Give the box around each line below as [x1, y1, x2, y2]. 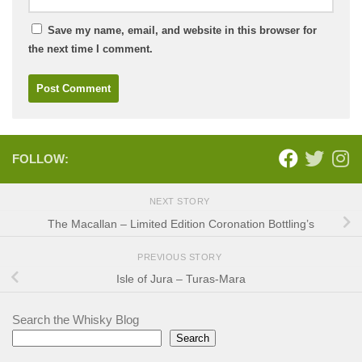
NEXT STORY [149, 196, 213, 207]
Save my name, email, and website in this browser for [48, 23, 317, 36]
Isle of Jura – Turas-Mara [116, 272, 246, 286]
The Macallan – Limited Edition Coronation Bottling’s [48, 217, 314, 230]
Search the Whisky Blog [12, 312, 139, 326]
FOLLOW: [12, 151, 69, 166]
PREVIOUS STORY [137, 251, 225, 262]
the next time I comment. [28, 42, 153, 55]
